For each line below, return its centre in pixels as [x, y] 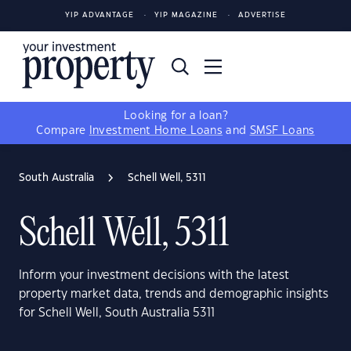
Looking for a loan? [175, 116]
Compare [63, 131]
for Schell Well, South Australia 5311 [117, 313]
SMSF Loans [282, 131]
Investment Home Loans [156, 131]
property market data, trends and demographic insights [174, 294]
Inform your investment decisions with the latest [154, 275]
